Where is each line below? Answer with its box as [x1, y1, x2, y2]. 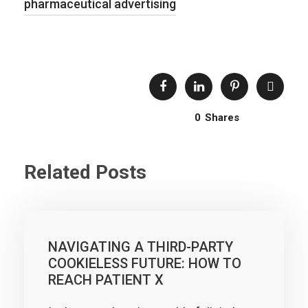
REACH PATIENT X [48, 272, 164, 288]
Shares [204, 111, 239, 124]
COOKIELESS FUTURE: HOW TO [48, 255, 241, 272]
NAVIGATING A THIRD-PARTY [48, 239, 233, 255]
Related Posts [24, 161, 146, 184]
